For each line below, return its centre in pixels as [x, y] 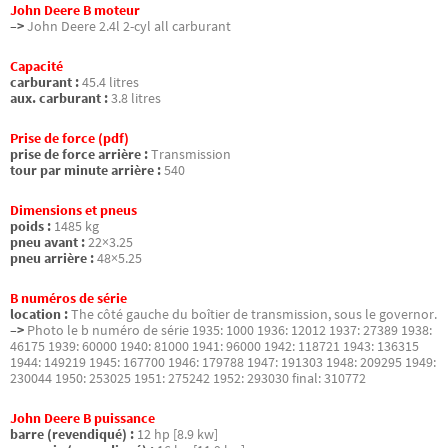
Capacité [36, 66]
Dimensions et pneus [73, 211]
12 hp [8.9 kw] [177, 435]
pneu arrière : [52, 259]
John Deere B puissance [82, 419]
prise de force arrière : [79, 154]
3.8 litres [136, 98]
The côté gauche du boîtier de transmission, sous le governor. [254, 315]
